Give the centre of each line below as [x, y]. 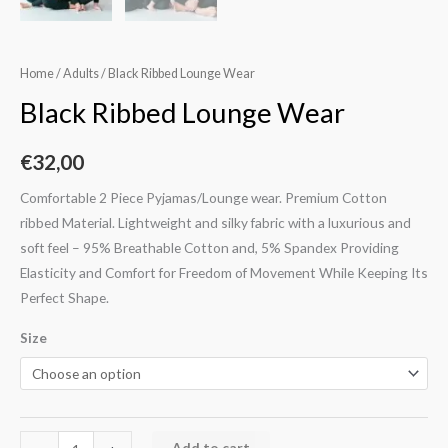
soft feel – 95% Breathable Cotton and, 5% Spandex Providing [209, 247]
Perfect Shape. [64, 297]
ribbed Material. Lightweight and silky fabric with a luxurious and [215, 222]
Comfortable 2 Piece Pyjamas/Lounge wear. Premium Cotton [203, 197]
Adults [81, 73]
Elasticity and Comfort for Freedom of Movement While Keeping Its [224, 272]
